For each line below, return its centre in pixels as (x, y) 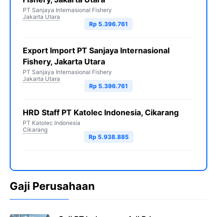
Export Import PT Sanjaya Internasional (96, 51)
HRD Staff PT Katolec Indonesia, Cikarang (101, 113)
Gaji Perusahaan (52, 186)
